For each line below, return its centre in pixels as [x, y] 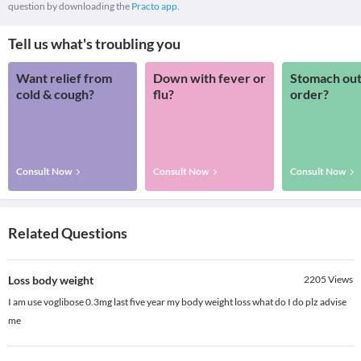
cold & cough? [55, 94]
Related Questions [68, 233]
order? [309, 94]
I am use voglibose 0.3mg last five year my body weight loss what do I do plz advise [177, 302]
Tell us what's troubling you [94, 44]
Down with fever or [210, 78]
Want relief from [64, 78]
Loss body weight [51, 280]
